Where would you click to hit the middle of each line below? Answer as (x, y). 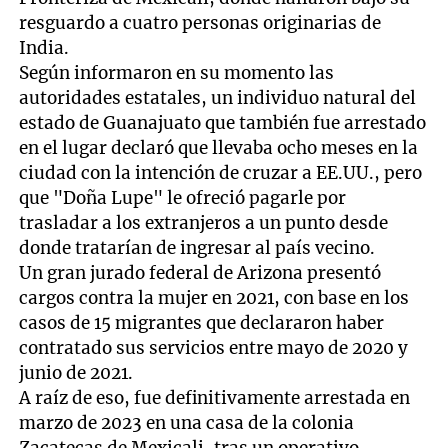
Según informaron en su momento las (177, 72)
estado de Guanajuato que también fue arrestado (223, 122)
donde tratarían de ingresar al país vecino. (197, 247)
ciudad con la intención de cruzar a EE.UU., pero (221, 172)
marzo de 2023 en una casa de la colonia (187, 422)
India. (44, 47)
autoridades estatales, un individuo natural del (218, 97)
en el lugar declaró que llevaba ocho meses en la (219, 147)
